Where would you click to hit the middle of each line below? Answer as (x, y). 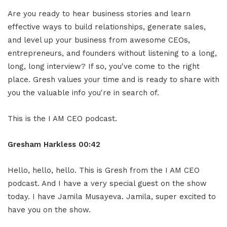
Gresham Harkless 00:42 (54, 144)
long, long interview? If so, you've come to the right (104, 66)
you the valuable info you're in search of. (83, 92)
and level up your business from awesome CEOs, (99, 40)
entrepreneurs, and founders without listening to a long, (112, 53)
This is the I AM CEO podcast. (62, 118)
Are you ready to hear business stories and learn (99, 13)
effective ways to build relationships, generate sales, (107, 27)
